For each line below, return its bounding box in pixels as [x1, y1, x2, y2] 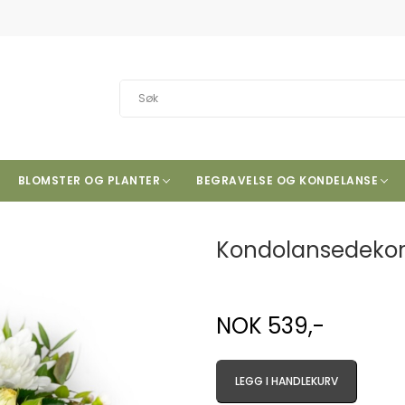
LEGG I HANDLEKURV [235, 373, 338, 389]
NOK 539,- [216, 311, 325, 341]
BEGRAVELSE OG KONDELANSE [196, 173, 379, 188]
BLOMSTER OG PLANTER [17, 173, 161, 188]
